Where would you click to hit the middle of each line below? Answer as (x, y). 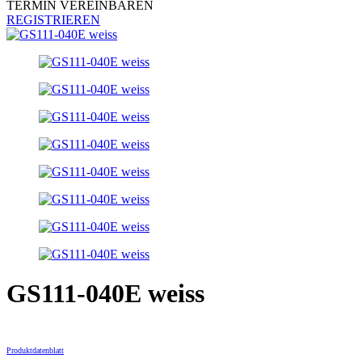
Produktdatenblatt (35, 350)
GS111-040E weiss (105, 294)
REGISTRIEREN (53, 19)
